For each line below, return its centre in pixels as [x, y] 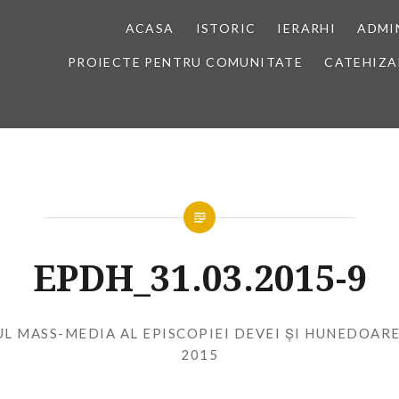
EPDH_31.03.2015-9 [199, 277]
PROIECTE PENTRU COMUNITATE [185, 62]
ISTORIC [226, 28]
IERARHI [307, 28]
